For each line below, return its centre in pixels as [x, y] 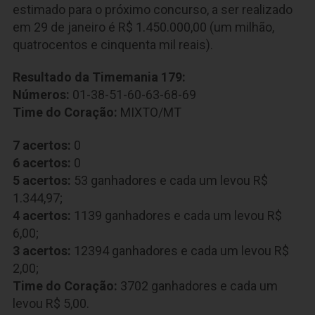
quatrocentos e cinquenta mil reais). [113, 44]
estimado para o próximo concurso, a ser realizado [153, 9]
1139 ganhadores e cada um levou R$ [176, 215]
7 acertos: [43, 145]
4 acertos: [42, 215]
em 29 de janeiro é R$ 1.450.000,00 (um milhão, [143, 27]
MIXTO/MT [149, 112]
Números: [41, 95]
